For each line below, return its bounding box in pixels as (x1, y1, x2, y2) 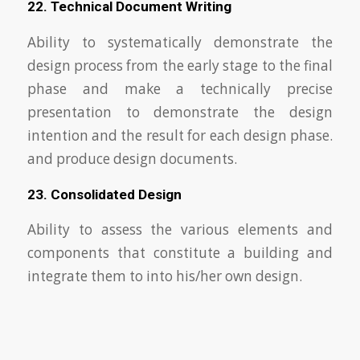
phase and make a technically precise (27, 79, 333, 98)
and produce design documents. (27, 149, 237, 168)
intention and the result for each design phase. (27, 125, 333, 145)
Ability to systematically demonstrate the (27, 32, 333, 51)
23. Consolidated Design (27, 186, 182, 202)
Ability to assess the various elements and (27, 220, 333, 239)
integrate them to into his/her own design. (27, 267, 302, 286)
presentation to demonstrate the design (27, 102, 333, 121)
